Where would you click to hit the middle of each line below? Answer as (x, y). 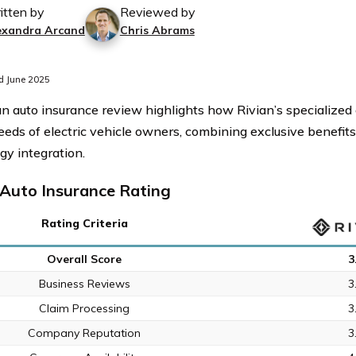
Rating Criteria (84, 223)
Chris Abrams (157, 30)
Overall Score (85, 259)
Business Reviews (84, 284)
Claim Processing (85, 308)
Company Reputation (85, 333)
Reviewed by (157, 12)
